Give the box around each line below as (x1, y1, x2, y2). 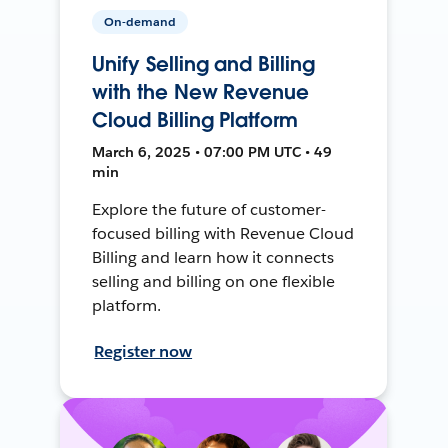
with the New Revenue (92, 78, 309, 105)
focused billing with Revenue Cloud (92, 222, 354, 244)
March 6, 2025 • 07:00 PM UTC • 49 (92, 142, 333, 161)
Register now (94, 340, 193, 362)
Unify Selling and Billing (92, 50, 315, 77)
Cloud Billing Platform (92, 106, 298, 133)
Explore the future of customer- (92, 198, 326, 220)
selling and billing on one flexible (92, 270, 335, 292)
